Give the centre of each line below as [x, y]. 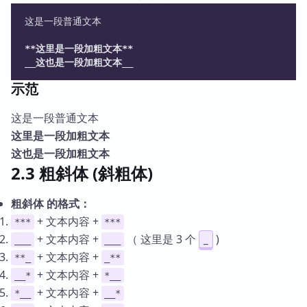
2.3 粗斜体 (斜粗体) [82, 173]
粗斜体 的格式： [51, 204]
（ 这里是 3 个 [162, 240]
